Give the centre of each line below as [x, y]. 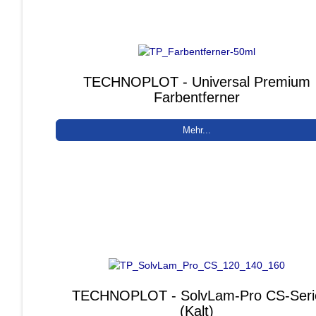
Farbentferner [197, 97]
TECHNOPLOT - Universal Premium [197, 81]
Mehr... [197, 130]
